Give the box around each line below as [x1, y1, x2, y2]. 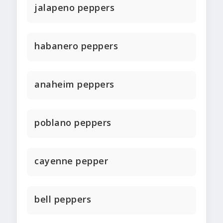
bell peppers [34, 193, 91, 206]
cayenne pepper [34, 155, 108, 167]
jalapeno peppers [34, 1, 114, 14]
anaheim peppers [34, 78, 114, 91]
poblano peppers [34, 116, 111, 129]
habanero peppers [34, 40, 118, 52]
